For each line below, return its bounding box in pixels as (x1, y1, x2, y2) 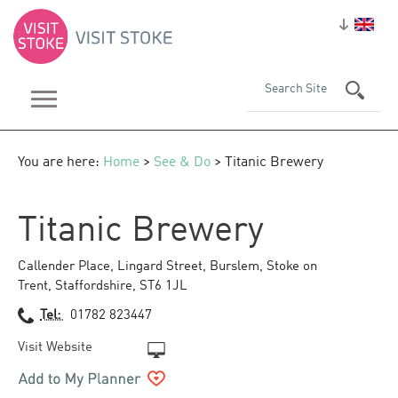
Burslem (210, 260, 259, 274)
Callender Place (18, 260, 110, 274)
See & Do (154, 155, 211, 170)
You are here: (18, 155, 103, 170)
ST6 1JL (139, 280, 187, 293)
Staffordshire (55, 280, 132, 293)
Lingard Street (117, 260, 203, 274)
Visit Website (18, 341, 92, 354)
